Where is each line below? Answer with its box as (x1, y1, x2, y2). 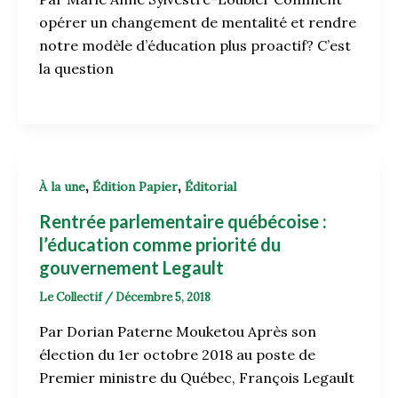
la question (39, 60, 114, 78)
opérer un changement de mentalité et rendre (39, 13, 356, 32)
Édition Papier (92, 179, 178, 195)
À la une (39, 179, 85, 195)
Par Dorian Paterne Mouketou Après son (39, 322, 316, 340)
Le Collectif (39, 289, 105, 305)
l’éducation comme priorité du (39, 233, 281, 255)
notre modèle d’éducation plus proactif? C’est (39, 36, 351, 55)
